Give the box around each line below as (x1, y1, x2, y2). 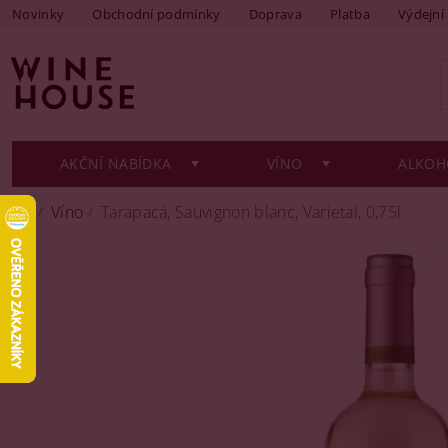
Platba (329, 5, 370, 23)
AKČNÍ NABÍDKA (60, 154, 172, 173)
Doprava (248, 5, 302, 23)
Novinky (12, 5, 65, 23)
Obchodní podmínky (92, 5, 221, 23)
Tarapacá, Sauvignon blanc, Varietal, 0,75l (100, 201, 402, 223)
